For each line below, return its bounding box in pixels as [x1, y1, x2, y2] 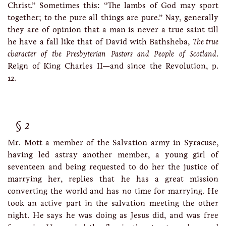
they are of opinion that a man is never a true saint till [8, 25, 218, 34]
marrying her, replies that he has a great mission [8, 174, 218, 184]
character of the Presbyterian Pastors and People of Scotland [8, 49, 216, 59]
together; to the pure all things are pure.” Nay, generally [8, 13, 218, 22]
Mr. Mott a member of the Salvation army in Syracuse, [8, 138, 218, 147]
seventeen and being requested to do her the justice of [8, 162, 218, 172]
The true [192, 37, 219, 46]
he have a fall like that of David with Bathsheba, [8, 37, 193, 46]
